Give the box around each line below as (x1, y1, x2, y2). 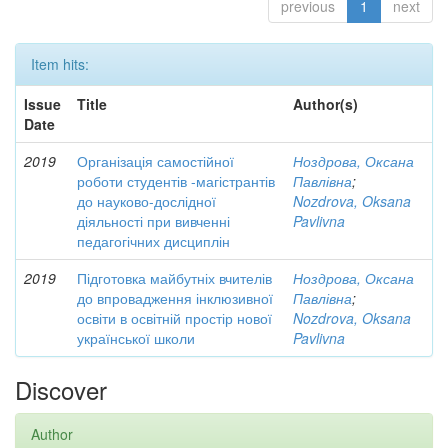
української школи (77, 328, 195, 348)
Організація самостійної (77, 151, 234, 171)
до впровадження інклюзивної (77, 288, 273, 308)
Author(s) (293, 94, 358, 114)
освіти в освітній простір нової (77, 308, 272, 328)
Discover (15, 372, 107, 407)
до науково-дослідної (77, 191, 216, 211)
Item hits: (31, 54, 89, 74)
